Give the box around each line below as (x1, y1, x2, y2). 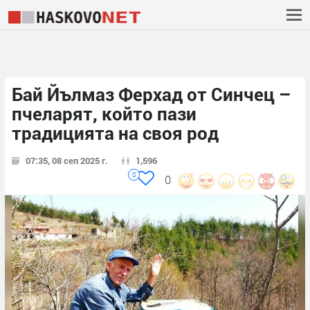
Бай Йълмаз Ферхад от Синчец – (12, 82, 291, 107)
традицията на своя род (12, 121, 219, 145)
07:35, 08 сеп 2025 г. (26, 154, 108, 167)
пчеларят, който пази (12, 102, 197, 126)
